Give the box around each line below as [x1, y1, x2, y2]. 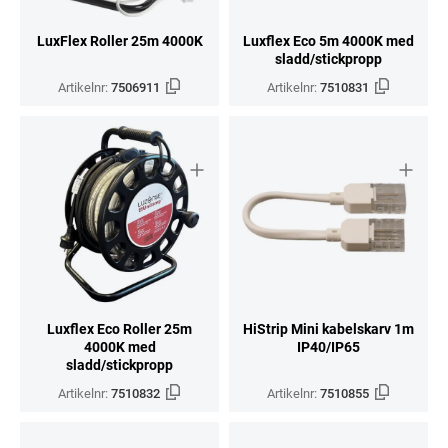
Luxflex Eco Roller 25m [47, 319, 192, 338]
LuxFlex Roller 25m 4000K [36, 31, 203, 50]
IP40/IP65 [297, 337, 360, 356]
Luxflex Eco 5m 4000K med [243, 31, 414, 50]
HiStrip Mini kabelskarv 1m [243, 319, 414, 338]
